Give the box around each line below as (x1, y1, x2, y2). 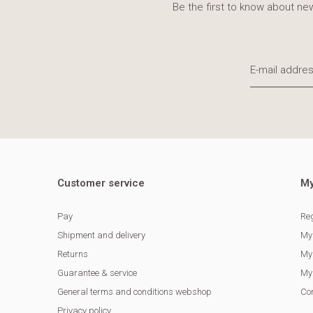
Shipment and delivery (57, 230, 145, 241)
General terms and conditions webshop (57, 286, 212, 298)
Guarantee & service (57, 268, 137, 279)
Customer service (57, 177, 145, 190)
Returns (57, 249, 88, 260)
